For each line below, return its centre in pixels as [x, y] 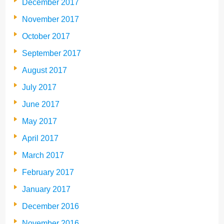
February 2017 [48, 172]
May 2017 [39, 121]
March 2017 [43, 155]
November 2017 [50, 19]
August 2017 [44, 70]
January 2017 [46, 189]
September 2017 [51, 53]
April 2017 [40, 138]
